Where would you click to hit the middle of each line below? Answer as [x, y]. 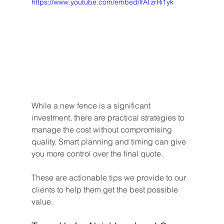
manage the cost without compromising [102, 130]
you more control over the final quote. [97, 154]
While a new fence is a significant [92, 106]
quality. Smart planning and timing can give [109, 142]
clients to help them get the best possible [105, 190]
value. [42, 202]
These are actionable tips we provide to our [109, 178]
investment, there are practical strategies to [109, 118]
